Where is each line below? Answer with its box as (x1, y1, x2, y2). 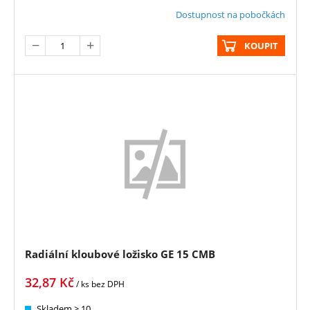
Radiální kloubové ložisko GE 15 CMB (25, 246, 215, 261)
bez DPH (91, 277, 125, 290)
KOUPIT (244, 39, 278, 53)
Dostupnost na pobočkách (176, 8, 285, 21)
